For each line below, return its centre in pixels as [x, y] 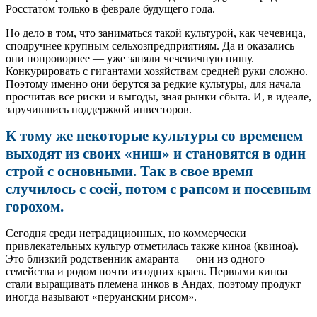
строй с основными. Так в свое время [129, 171]
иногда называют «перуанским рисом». [101, 296]
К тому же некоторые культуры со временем [154, 136]
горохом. [35, 206]
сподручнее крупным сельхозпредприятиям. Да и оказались [150, 45]
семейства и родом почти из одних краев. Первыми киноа [146, 271]
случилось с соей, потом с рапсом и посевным [158, 189]
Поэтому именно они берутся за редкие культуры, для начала [153, 83]
